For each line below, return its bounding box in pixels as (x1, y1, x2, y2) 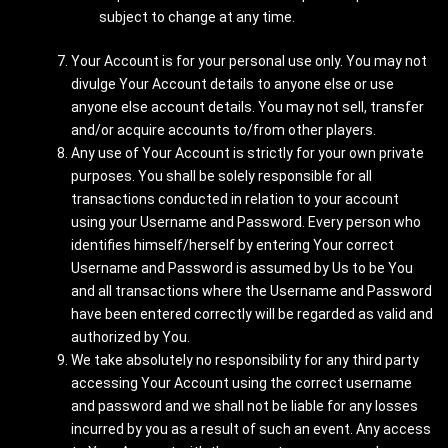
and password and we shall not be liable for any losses (71, 398, 418, 414)
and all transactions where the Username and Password (71, 283, 432, 299)
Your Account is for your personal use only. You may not (71, 53, 427, 69)
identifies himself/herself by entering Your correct (71, 237, 394, 253)
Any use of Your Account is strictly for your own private (71, 145, 424, 161)
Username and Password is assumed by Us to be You (71, 260, 413, 276)
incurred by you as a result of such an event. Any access (71, 421, 431, 437)
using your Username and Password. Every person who (71, 214, 421, 230)
